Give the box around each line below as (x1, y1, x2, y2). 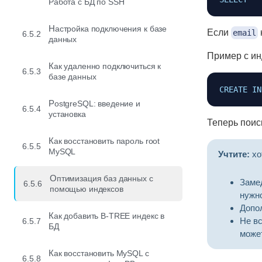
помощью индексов (50, 184, 123, 194)
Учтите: (218, 149, 250, 160)
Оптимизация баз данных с (50, 173, 57, 183)
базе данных (49, 72, 96, 81)
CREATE (219, 85, 247, 95)
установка (49, 109, 86, 119)
